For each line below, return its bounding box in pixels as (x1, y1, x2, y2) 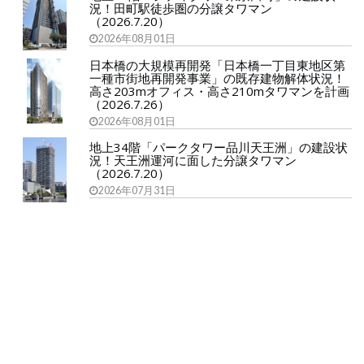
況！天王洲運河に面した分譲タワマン (89, 151, 297, 168)
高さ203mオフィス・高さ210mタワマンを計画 (89, 82, 349, 99)
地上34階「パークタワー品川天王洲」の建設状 (89, 138, 348, 155)
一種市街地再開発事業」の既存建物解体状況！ (89, 69, 345, 86)
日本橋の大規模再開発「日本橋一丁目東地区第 (89, 56, 345, 73)
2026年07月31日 (98, 184, 175, 197)
